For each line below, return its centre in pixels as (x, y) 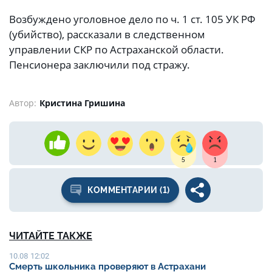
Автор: (23, 103)
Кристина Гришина (82, 103)
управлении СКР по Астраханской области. (117, 50)
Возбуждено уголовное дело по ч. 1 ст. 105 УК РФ (132, 19)
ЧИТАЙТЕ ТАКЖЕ (51, 236)
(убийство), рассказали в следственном (107, 35)
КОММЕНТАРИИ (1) (129, 190)
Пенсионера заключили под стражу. (100, 65)
